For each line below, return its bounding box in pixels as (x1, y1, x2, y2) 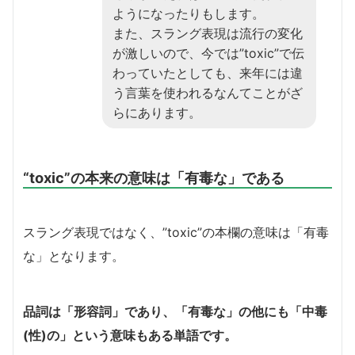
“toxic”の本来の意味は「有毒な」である (23, 168, 284, 186)
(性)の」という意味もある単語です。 (23, 326, 237, 343)
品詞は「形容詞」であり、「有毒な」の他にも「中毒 (23, 303, 327, 319)
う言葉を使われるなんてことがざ (113, 84, 303, 101)
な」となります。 (23, 247, 124, 264)
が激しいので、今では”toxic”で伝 (113, 44, 304, 61)
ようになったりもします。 (113, 5, 265, 21)
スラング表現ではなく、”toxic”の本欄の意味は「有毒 (23, 223, 329, 240)
